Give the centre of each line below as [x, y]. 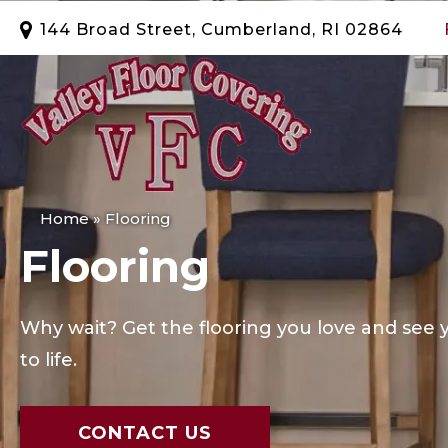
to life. [48, 359]
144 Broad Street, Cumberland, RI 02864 [221, 29]
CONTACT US [145, 432]
